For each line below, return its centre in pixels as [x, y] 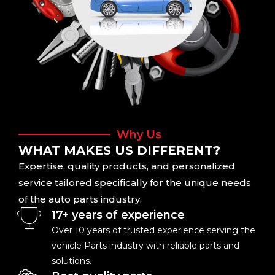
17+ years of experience [118, 215]
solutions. [72, 261]
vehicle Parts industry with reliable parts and [145, 245]
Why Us [139, 134]
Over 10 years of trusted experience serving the [153, 230]
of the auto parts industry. [80, 199]
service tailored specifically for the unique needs [135, 182]
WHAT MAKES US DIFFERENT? [119, 150]
